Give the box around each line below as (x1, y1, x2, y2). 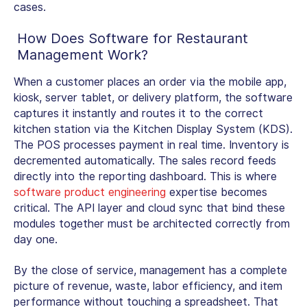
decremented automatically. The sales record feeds (14, 153, 276, 167)
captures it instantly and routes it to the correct (14, 106, 263, 120)
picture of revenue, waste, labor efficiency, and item (14, 279, 282, 293)
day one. (14, 232, 58, 246)
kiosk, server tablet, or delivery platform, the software (14, 90, 293, 104)
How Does (17, 29, 88, 47)
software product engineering (14, 185, 166, 199)
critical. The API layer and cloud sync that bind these (14, 201, 285, 214)
